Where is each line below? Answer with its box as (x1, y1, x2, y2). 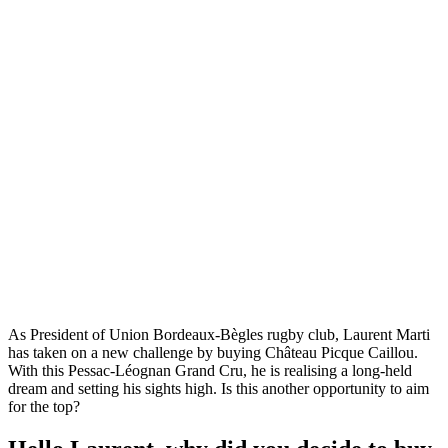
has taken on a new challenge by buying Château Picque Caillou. (8, 343, 418, 361)
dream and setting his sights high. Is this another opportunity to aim (8, 379, 429, 397)
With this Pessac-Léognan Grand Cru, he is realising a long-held (8, 361, 412, 379)
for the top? (8, 397, 80, 415)
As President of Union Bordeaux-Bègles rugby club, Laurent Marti (8, 325, 430, 343)
